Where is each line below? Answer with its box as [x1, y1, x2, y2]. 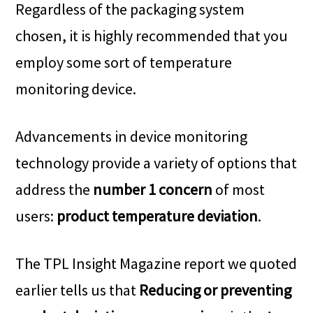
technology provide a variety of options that [15, 153, 298, 173]
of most [212, 180, 265, 200]
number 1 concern [93, 180, 213, 200]
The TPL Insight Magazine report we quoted [15, 254, 298, 274]
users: [15, 206, 57, 226]
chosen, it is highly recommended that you [15, 26, 289, 46]
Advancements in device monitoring [15, 126, 248, 147]
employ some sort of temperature [15, 52, 233, 73]
